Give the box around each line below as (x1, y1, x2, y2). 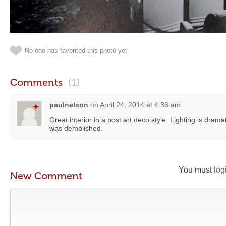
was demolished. (49, 124, 103, 132)
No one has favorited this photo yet (25, 47, 127, 54)
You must (179, 165, 214, 174)
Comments (10, 76, 65, 88)
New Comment (10, 169, 82, 182)
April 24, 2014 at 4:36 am (100, 101, 181, 109)
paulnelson (49, 101, 88, 109)
